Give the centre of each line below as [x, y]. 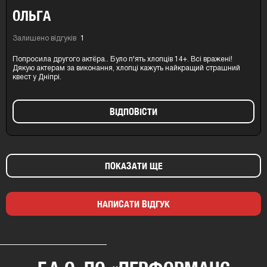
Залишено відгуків [45, 38]
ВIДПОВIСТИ [133, 111]
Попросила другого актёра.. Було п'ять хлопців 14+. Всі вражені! [122, 59]
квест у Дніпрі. [37, 77]
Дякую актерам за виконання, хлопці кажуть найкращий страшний [126, 68]
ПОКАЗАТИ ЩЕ [133, 166]
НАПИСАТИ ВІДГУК [133, 204]
